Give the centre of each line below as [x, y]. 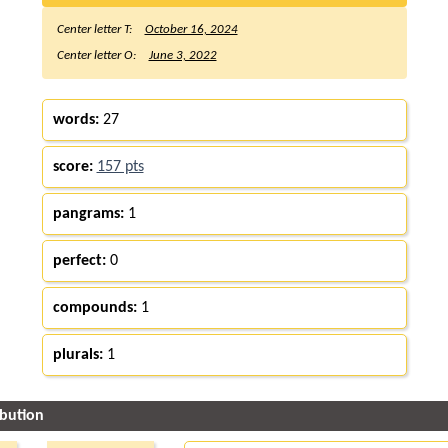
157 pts [120, 166]
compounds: [94, 307]
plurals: [77, 354]
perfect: [79, 260]
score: [72, 166]
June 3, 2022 [182, 55]
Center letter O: [97, 55]
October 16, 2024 [191, 29]
